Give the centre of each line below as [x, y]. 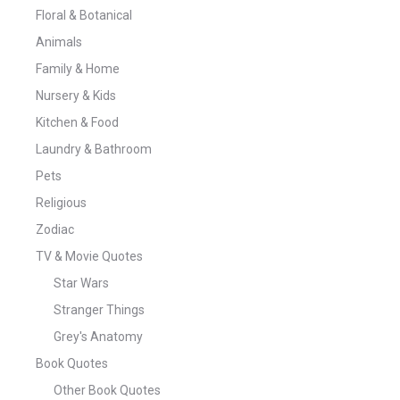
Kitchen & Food [77, 122]
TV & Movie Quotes [89, 256]
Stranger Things [99, 309]
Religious [61, 202]
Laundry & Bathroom [94, 149]
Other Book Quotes [107, 390]
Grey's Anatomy [98, 336]
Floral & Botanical [84, 15]
